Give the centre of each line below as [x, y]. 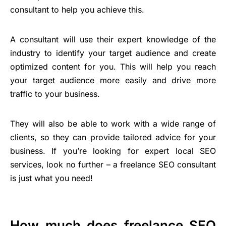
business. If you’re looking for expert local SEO [113, 151]
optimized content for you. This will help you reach [113, 67]
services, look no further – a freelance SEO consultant [113, 165]
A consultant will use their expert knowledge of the [113, 40]
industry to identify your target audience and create [113, 53]
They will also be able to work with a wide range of [113, 124]
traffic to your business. [55, 94]
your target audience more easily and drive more [113, 80]
